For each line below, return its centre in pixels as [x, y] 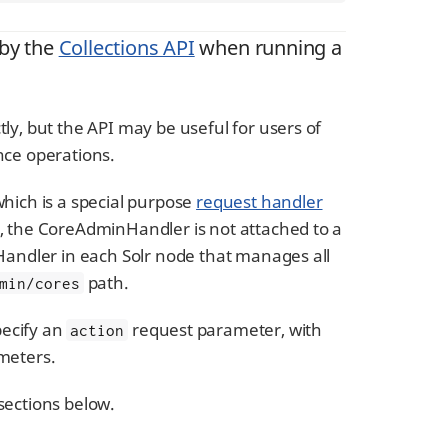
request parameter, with [225, 329]
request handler [259, 201]
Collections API [126, 47]
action [97, 330]
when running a [268, 47]
